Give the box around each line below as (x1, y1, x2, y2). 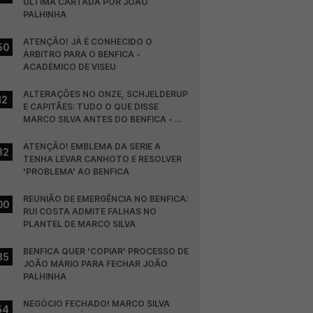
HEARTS (23, 126, 59, 137)
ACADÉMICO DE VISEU (23, 61, 117, 72)
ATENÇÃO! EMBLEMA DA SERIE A (23, 141, 161, 152)
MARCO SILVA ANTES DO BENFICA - (23, 114, 173, 124)
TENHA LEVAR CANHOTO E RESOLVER (23, 154, 182, 164)
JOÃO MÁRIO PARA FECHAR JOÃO (23, 259, 168, 269)
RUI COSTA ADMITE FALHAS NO (23, 206, 157, 217)
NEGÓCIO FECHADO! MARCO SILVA (23, 298, 170, 309)
